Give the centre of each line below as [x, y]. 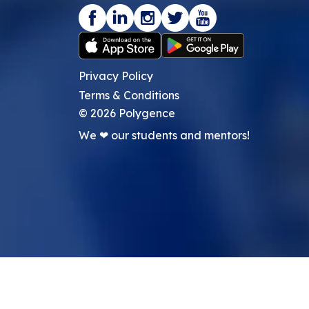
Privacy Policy [116, 76]
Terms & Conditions [129, 96]
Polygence [146, 113]
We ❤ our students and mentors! [164, 136]
